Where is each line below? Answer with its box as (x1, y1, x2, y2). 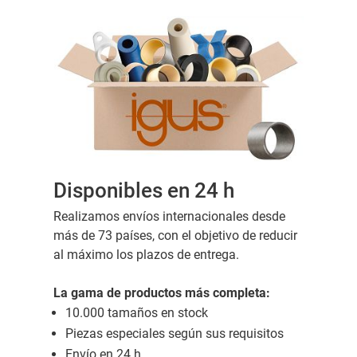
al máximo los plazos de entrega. (53, 247, 239, 263)
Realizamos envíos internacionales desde (53, 209, 285, 225)
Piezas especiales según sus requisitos (65, 326, 284, 342)
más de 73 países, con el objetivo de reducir (53, 228, 297, 244)
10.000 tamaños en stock (65, 305, 208, 321)
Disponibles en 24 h (53, 178, 234, 203)
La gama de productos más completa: (53, 285, 270, 301)
